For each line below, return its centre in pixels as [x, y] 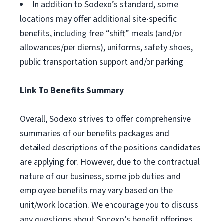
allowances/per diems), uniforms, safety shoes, [106, 48]
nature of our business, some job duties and [100, 176]
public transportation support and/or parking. [102, 62]
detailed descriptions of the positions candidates [110, 148]
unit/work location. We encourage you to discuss [109, 205]
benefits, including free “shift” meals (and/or [101, 33]
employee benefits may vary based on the [96, 191]
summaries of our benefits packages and [94, 133]
